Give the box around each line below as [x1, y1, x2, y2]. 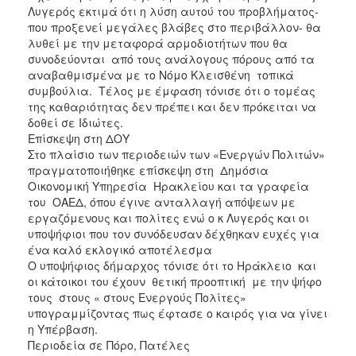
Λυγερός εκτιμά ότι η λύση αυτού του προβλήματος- [28, 2, 319, 19]
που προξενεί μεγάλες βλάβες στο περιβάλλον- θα [28, 18, 321, 35]
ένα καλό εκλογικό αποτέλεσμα [28, 241, 212, 257]
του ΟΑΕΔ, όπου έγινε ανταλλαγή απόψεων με [28, 193, 296, 210]
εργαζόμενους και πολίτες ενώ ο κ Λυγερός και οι [28, 209, 309, 226]
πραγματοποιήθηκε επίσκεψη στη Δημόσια [28, 161, 269, 178]
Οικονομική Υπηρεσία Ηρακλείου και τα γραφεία [28, 177, 312, 194]
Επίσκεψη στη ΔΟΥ [28, 130, 130, 146]
